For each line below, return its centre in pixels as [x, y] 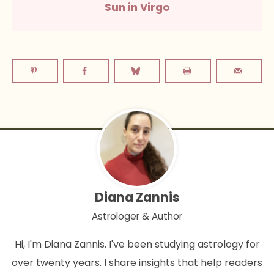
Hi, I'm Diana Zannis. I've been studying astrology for [137, 244]
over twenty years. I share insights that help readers [137, 262]
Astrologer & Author [137, 216]
